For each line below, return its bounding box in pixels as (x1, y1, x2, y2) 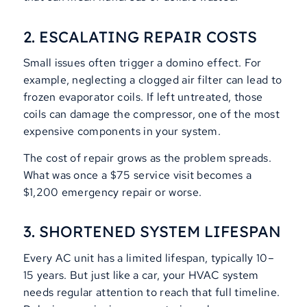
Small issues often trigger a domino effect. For (23, 56, 262, 71)
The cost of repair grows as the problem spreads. (23, 150, 271, 165)
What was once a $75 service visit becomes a (23, 167, 252, 182)
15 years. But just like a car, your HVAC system (23, 267, 259, 282)
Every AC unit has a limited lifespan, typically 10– (23, 250, 274, 265)
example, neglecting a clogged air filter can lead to (23, 73, 282, 88)
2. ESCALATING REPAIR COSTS (23, 27, 257, 47)
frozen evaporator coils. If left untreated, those (23, 90, 263, 105)
